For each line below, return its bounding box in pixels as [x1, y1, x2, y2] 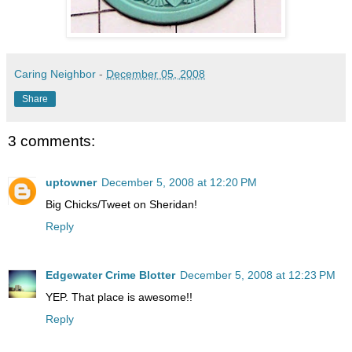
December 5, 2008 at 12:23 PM [180, 268, 335, 281]
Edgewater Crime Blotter [46, 268, 175, 281]
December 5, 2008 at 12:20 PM [101, 175, 257, 189]
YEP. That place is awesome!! [46, 290, 192, 303]
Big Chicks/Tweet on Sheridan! [46, 197, 197, 211]
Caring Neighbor [14, 68, 96, 81]
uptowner [46, 175, 97, 189]
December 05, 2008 [106, 68, 205, 81]
